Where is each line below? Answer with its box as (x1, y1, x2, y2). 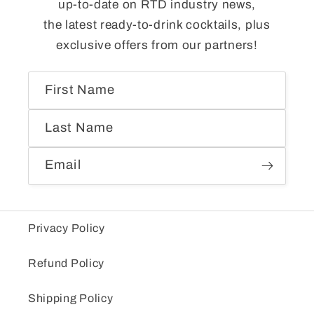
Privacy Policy (28, 222, 105, 235)
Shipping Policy (28, 292, 114, 305)
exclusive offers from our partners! (56, 39, 258, 53)
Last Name (45, 120, 114, 135)
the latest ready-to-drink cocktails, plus (43, 18, 271, 32)
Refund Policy (28, 257, 104, 270)
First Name (45, 82, 116, 97)
